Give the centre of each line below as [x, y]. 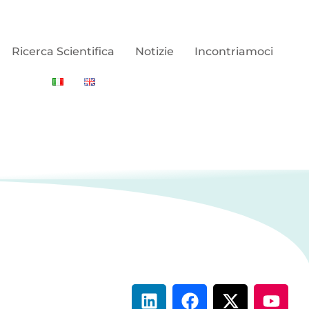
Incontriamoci [233, 52]
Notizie [154, 52]
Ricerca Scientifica [63, 52]
